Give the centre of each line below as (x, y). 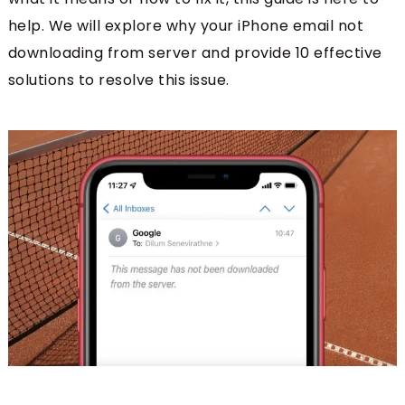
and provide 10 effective (292, 53)
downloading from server (104, 53)
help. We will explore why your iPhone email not (186, 26)
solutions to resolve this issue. (118, 80)
